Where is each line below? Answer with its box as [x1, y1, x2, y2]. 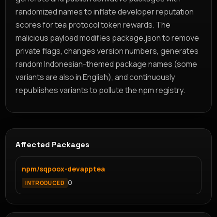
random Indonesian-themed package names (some [15, 58, 198, 69]
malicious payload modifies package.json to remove [15, 32, 200, 43]
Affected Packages [15, 139, 90, 150]
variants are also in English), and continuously [15, 71, 175, 82]
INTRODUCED [25, 179, 64, 186]
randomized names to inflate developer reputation [15, 6, 194, 17]
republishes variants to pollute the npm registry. [15, 84, 186, 95]
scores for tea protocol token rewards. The [15, 19, 171, 30]
